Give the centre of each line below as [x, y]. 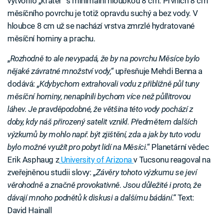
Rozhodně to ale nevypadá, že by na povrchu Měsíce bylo [105, 58]
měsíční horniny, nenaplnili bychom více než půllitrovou [99, 96]
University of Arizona [96, 159]
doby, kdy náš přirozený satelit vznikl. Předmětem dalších [102, 121]
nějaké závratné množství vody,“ [61, 71]
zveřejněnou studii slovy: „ [52, 172]
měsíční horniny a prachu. [51, 38]
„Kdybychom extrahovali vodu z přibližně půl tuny [117, 83]
